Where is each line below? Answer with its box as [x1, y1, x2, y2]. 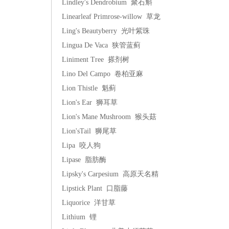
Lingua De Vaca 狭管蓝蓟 [62, 41, 141, 49]
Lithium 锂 [62, 213, 97, 221]
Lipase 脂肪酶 [62, 156, 106, 164]
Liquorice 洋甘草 [62, 199, 116, 207]
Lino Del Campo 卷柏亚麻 [62, 70, 143, 78]
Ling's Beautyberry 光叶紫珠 [62, 27, 150, 35]
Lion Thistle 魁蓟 [62, 84, 116, 92]
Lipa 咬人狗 [62, 142, 101, 149]
